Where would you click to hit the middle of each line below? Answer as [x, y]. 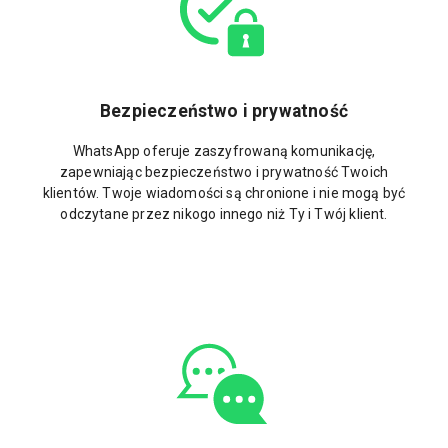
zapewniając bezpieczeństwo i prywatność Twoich [224, 172]
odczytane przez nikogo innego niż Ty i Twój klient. [224, 214]
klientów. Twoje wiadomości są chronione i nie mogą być [224, 193]
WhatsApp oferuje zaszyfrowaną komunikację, [224, 151]
